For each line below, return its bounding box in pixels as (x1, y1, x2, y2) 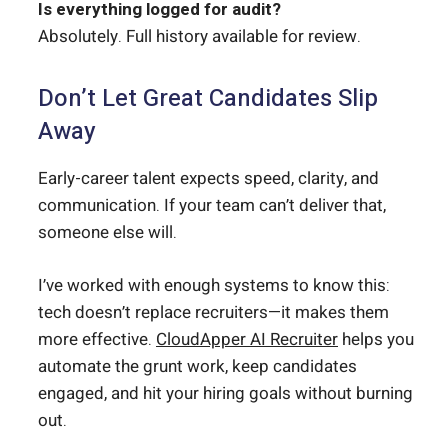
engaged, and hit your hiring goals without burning (38, 380, 413, 406)
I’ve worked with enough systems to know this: (38, 272, 390, 298)
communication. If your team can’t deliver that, (38, 193, 386, 219)
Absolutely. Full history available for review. (38, 24, 361, 50)
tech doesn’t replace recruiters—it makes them (38, 299, 389, 325)
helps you (338, 326, 414, 352)
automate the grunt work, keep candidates (38, 353, 357, 379)
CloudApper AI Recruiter (156, 326, 338, 352)
